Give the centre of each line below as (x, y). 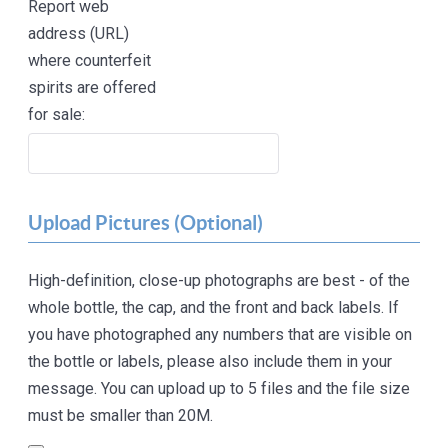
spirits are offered (92, 88)
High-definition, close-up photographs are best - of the (219, 281)
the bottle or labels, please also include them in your (210, 362)
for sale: (57, 115)
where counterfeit (90, 61)
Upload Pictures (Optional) (146, 223)
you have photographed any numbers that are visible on (220, 335)
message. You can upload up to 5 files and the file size (219, 389)
